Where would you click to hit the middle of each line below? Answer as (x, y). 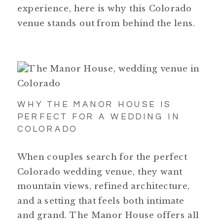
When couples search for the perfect (102, 157)
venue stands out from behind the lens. (106, 23)
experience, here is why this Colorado (105, 8)
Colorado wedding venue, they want (100, 171)
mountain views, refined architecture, (104, 186)
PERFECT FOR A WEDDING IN (99, 117)
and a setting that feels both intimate (101, 200)
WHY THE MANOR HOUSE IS (94, 104)
